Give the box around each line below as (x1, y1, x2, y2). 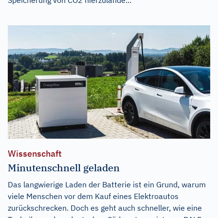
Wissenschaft (8, 148, 62, 160)
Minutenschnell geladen (8, 161, 120, 175)
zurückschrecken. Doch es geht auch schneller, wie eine (8, 203, 202, 213)
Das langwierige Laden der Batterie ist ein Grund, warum (8, 180, 206, 190)
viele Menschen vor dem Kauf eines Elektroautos (8, 191, 179, 201)
